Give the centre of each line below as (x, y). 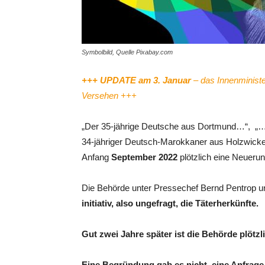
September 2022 (144, 157)
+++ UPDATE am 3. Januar (138, 80)
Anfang (96, 157)
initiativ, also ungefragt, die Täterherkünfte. (170, 203)
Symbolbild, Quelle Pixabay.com (127, 52)
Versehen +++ (109, 96)
